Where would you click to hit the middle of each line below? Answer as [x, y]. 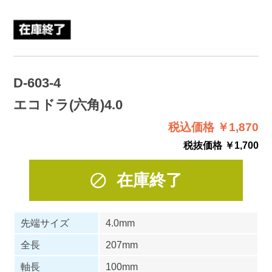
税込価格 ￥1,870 [214, 127]
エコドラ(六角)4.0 [68, 104]
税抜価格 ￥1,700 [221, 145]
